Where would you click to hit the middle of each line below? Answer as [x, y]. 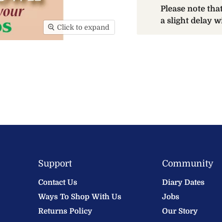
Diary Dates [183, 183]
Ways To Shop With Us [80, 197]
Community [188, 164]
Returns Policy [65, 211]
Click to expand [83, 28]
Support [55, 164]
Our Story [180, 211]
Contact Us [57, 183]
